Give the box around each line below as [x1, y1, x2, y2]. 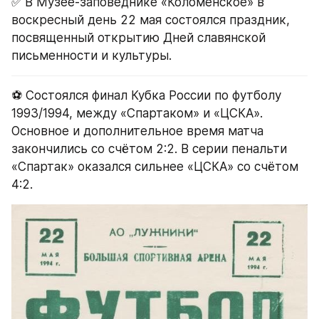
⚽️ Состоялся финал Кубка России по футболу [11, 88, 281, 103]
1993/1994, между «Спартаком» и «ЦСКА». [11, 105, 263, 120]
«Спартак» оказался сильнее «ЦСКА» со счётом [11, 159, 298, 174]
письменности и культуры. [11, 48, 172, 63]
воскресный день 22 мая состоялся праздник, [11, 12, 290, 27]
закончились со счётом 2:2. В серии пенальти [11, 141, 287, 156]
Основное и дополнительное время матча [11, 123, 263, 138]
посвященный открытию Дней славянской [11, 30, 266, 45]
